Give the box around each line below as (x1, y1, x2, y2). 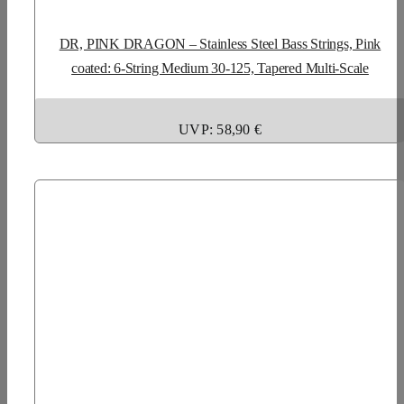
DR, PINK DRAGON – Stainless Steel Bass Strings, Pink (59, 35, 381, 51)
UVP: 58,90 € (179, 121, 262, 137)
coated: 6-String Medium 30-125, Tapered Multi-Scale (71, 60, 369, 76)
